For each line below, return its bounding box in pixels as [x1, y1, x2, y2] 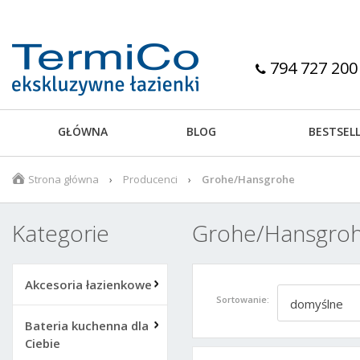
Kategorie [12, 218, 109, 248]
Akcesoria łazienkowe [25, 276, 152, 292]
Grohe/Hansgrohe [202, 172, 295, 186]
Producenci [123, 172, 178, 186]
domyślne [290, 296, 343, 312]
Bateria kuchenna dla [25, 317, 149, 333]
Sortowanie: [216, 293, 269, 305]
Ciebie [25, 335, 60, 351]
